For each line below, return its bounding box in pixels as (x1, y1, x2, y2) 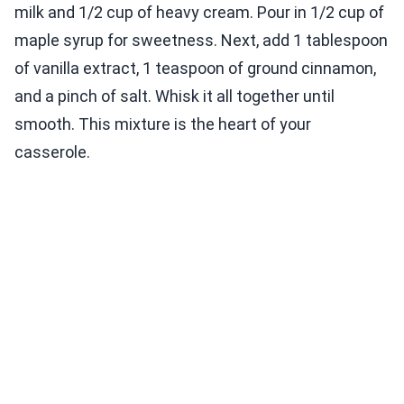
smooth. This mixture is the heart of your (14, 115, 311, 134)
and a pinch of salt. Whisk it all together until (14, 87, 335, 106)
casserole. (14, 142, 90, 162)
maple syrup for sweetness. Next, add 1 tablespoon (14, 31, 388, 50)
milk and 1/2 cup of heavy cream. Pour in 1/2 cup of (14, 3, 384, 23)
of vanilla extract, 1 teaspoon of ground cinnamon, (14, 59, 376, 78)
